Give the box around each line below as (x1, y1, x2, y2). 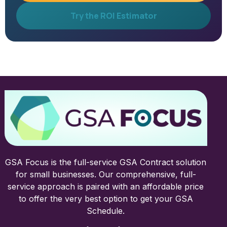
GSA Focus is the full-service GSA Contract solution (5, 157, 207, 167)
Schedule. (87, 205, 125, 216)
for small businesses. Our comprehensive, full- (15, 169, 196, 179)
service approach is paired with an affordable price (8, 181, 204, 192)
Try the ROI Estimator (70, 10, 157, 22)
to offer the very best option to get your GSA (18, 193, 193, 204)
